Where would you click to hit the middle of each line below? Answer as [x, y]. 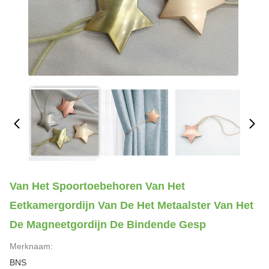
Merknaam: [31, 246]
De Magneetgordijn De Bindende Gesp [108, 225]
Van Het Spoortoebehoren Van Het [97, 186]
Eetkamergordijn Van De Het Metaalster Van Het [131, 205]
